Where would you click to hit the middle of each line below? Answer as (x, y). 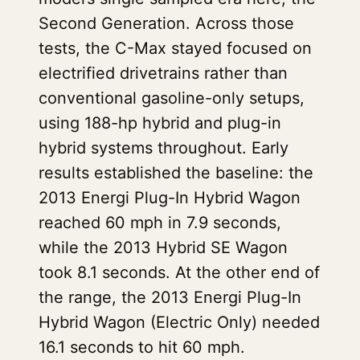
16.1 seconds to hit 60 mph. (142, 347)
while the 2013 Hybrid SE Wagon (163, 247)
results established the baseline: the (176, 173)
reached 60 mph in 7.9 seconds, (160, 223)
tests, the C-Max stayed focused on (175, 48)
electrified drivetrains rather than (163, 73)
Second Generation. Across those (166, 23)
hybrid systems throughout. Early (164, 148)
